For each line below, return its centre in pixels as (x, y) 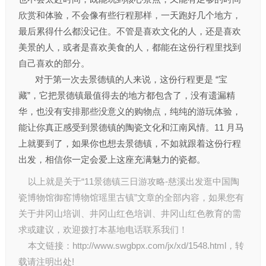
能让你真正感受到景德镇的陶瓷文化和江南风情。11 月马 (131, 127)
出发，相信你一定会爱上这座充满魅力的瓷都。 (112, 159)
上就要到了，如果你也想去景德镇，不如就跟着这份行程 (129, 143)
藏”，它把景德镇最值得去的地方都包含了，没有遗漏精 (126, 95)
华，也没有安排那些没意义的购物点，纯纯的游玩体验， (129, 111)
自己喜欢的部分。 (54, 63)
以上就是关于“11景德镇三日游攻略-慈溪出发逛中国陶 (129, 181)
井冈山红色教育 (192, 213)
